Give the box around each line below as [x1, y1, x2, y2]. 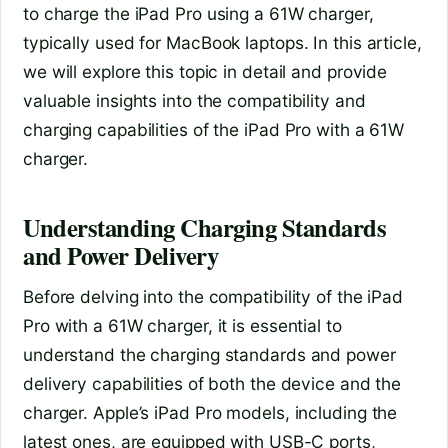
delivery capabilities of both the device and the [23, 372, 402, 394]
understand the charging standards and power [23, 343, 396, 365]
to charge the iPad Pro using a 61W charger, [23, 3, 374, 25]
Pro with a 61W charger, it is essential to [23, 314, 342, 336]
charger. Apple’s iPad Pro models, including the [23, 401, 398, 423]
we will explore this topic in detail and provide [23, 61, 388, 83]
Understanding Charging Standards [23, 209, 387, 246]
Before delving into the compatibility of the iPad [23, 285, 404, 307]
